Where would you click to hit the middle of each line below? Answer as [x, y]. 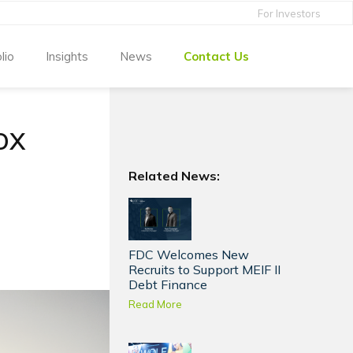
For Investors [289, 13]
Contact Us [216, 56]
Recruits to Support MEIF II [205, 270]
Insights [67, 56]
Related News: [175, 176]
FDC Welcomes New [189, 255]
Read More [156, 305]
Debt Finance [168, 285]
